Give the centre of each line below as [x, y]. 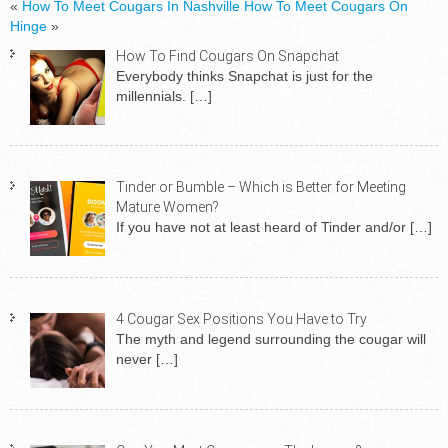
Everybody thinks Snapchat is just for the [244, 75]
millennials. [152, 95]
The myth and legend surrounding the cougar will [270, 338]
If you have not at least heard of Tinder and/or [262, 227]
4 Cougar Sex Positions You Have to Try [241, 318]
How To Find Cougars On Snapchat [227, 55]
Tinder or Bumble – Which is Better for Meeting [260, 187]
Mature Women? [167, 207]
